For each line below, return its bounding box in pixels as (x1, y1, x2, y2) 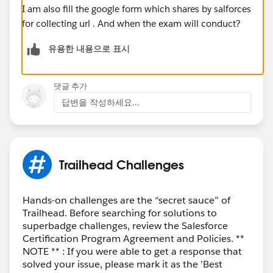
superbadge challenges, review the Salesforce (23, 219, 228, 232)
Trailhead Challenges (59, 156, 184, 172)
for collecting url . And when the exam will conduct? (22, 17, 241, 29)
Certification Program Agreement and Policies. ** (23, 232, 244, 245)
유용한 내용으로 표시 (48, 43, 130, 54)
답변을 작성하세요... (62, 96, 140, 108)
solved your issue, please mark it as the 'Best (23, 257, 222, 271)
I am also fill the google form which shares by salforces (22, 2, 251, 15)
